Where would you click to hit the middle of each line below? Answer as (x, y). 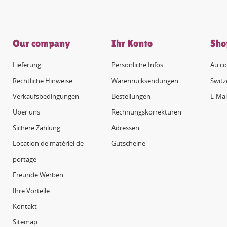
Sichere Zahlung (36, 127)
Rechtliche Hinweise (42, 80)
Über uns (26, 112)
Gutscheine (128, 143)
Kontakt (25, 206)
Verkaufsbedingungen (46, 96)
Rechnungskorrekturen (146, 112)
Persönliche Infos (137, 65)
